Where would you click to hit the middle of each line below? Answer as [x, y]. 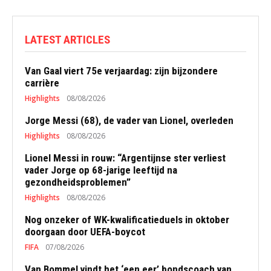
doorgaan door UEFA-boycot [85, 232]
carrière [42, 83]
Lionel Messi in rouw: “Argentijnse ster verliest [125, 158]
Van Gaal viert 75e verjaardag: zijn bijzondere [121, 71]
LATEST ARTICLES [67, 40]
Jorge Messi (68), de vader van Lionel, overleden [129, 120]
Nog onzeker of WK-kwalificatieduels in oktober [127, 220]
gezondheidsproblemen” [78, 182]
